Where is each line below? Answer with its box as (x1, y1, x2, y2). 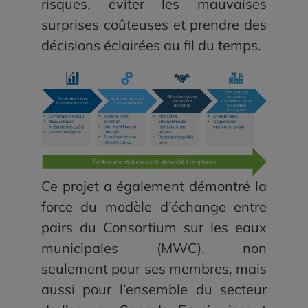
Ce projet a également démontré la (41, 177, 267, 195)
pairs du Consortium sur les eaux (41, 219, 267, 236)
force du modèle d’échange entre (41, 198, 267, 216)
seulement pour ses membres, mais (41, 260, 267, 278)
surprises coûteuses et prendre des (41, 16, 267, 34)
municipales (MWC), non (41, 239, 267, 257)
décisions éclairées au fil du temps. (41, 36, 261, 54)
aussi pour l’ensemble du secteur (41, 280, 267, 298)
